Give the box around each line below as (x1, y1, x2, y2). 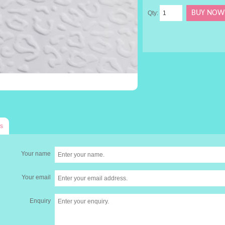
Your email (22, 173, 51, 181)
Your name (21, 150, 51, 157)
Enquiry (30, 197, 51, 204)
